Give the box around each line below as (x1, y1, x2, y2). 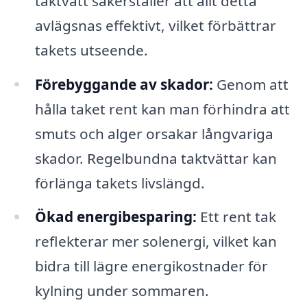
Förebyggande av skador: (34, 74, 213, 94)
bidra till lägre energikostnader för (34, 256, 268, 276)
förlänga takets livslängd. (34, 173, 205, 193)
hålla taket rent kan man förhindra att (34, 99, 290, 119)
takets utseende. (34, 40, 148, 60)
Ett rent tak (196, 207, 276, 227)
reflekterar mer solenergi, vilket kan (34, 232, 277, 251)
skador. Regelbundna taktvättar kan (34, 148, 277, 168)
